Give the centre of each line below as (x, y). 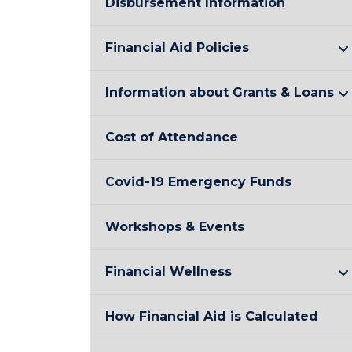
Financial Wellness (169, 271)
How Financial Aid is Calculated (212, 316)
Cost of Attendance (172, 137)
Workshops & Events (175, 227)
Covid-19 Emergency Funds (198, 182)
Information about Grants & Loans (220, 92)
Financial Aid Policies (177, 48)
